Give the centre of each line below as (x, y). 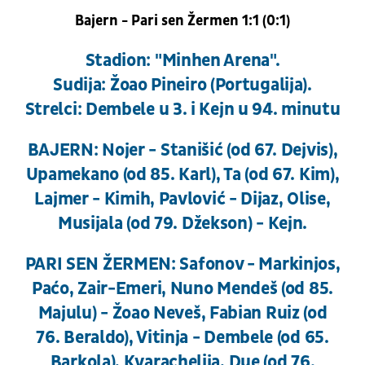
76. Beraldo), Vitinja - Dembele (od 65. (182, 338)
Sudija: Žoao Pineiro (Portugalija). (182, 86)
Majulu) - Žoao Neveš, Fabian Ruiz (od (182, 314)
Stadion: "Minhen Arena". (182, 61)
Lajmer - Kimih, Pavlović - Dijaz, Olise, (182, 200)
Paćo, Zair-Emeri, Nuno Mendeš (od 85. (182, 289)
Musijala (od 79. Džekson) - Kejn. (182, 224)
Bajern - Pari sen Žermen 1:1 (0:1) (182, 21)
